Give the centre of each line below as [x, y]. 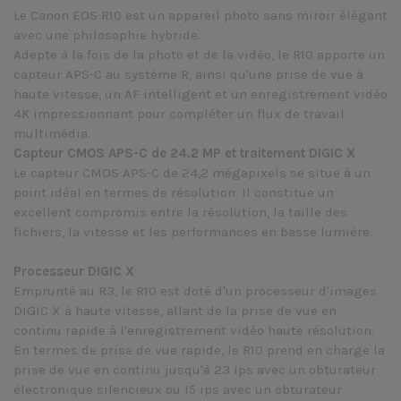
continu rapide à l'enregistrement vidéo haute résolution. [194, 330]
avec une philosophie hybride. [107, 35]
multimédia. [52, 133]
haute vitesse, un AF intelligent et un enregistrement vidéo [200, 94]
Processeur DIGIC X [74, 271]
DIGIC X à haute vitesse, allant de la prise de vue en [175, 311]
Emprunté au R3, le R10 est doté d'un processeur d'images [195, 291]
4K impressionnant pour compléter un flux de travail [179, 114]
